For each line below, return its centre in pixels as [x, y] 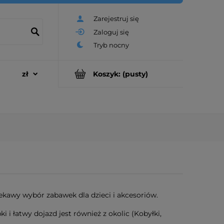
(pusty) [135, 74]
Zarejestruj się [116, 19]
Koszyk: [107, 74]
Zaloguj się [111, 32]
